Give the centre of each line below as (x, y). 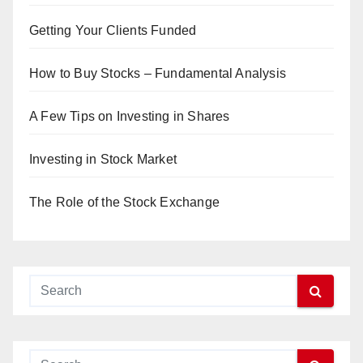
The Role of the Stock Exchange (124, 203)
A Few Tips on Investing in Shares (130, 117)
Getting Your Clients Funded (113, 31)
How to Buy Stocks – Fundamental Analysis (158, 74)
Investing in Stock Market (103, 160)
